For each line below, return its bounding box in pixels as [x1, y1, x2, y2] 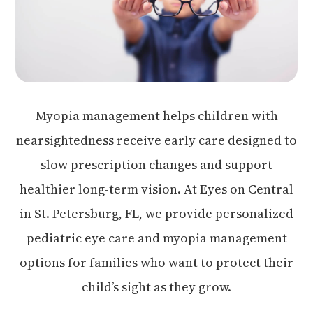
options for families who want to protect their [20, 253, 293, 271]
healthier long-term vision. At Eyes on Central [20, 180, 293, 198]
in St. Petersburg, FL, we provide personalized [20, 204, 293, 222]
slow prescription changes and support [41, 155, 272, 173]
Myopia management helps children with [35, 106, 278, 124]
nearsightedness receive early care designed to [16, 131, 297, 149]
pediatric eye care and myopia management [26, 228, 287, 247]
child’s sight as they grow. [82, 277, 231, 296]
